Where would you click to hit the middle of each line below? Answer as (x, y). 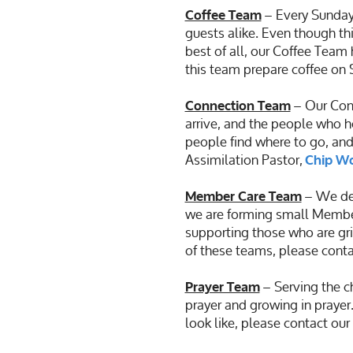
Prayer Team (222, 287)
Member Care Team (243, 197)
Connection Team (238, 106)
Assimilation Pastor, (245, 160)
